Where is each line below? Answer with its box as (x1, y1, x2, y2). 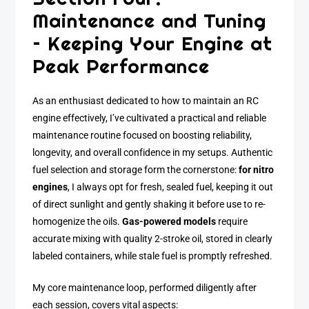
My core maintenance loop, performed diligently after (32, 282, 257, 295)
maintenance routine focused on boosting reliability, (32, 129, 252, 141)
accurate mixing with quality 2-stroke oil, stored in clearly (32, 232, 273, 245)
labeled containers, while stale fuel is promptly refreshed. (32, 250, 273, 262)
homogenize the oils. (32, 215, 123, 228)
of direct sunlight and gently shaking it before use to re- (32, 198, 266, 210)
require (216, 215, 248, 228)
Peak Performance (32, 54, 210, 79)
